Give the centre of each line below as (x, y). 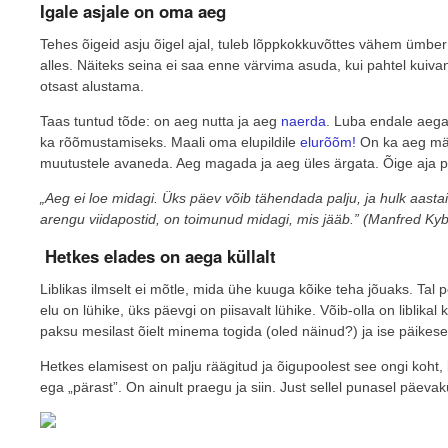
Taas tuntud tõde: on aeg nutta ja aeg (160, 120)
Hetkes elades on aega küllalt (160, 255)
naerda (303, 120)
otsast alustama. (92, 85)
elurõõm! (328, 141)
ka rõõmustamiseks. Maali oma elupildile (170, 141)
